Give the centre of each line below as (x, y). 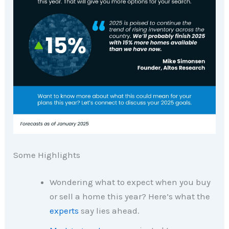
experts (64, 211)
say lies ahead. (109, 211)
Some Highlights (47, 155)
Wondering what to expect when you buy (130, 182)
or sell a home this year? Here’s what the (130, 197)
